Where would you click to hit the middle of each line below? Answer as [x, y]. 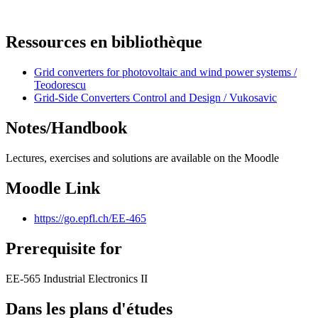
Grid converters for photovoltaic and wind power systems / [165, 72]
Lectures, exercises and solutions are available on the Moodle [142, 158]
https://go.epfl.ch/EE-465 [90, 218]
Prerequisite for [64, 248]
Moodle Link [53, 188]
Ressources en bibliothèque [104, 42]
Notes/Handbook [66, 128]
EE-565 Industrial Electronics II [77, 278]
